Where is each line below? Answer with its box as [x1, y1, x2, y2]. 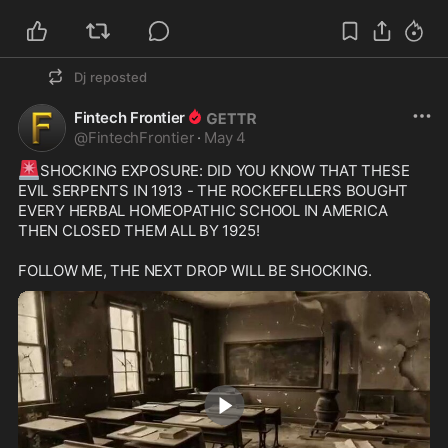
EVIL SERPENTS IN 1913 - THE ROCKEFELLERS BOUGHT [18, 181, 409, 201]
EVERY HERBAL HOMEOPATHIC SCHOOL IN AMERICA [18, 201, 388, 221]
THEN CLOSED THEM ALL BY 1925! [18, 221, 260, 241]
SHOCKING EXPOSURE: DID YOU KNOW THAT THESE [40, 161, 410, 181]
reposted [90, 69, 147, 86]
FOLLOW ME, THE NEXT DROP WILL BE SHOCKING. [18, 261, 372, 281]
